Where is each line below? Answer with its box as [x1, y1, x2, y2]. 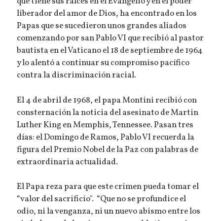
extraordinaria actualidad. [17, 156, 118, 168]
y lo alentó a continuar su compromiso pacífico [17, 57, 190, 69]
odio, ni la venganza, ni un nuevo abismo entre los [17, 206, 201, 218]
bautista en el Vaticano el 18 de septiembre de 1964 [17, 44, 203, 57]
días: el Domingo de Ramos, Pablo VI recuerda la [17, 131, 195, 144]
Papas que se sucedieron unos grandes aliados [17, 20, 187, 32]
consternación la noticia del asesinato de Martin [17, 107, 199, 119]
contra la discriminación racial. [17, 69, 137, 81]
